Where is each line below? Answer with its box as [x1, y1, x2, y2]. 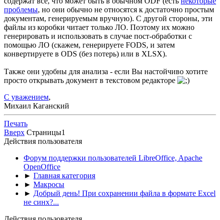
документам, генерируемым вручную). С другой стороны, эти [4, 14, 213, 23]
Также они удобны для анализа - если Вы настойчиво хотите [4, 67, 208, 76]
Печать [4, 119, 27, 128]
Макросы [33, 180, 64, 189]
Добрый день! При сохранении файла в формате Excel [33, 189, 216, 198]
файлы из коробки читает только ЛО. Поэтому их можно [4, 23, 194, 32]
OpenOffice [24, 163, 60, 171]
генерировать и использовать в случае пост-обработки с [4, 32, 192, 41]
